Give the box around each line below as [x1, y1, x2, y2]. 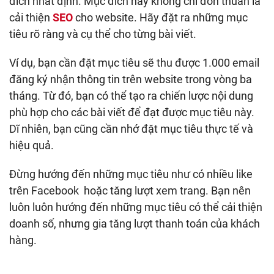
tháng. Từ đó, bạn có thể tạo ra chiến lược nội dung [9, 89, 253, 102]
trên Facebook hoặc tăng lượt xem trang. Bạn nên [9, 184, 251, 197]
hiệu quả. [9, 139, 54, 152]
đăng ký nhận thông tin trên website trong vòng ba [9, 73, 252, 86]
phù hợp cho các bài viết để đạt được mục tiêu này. [9, 106, 254, 119]
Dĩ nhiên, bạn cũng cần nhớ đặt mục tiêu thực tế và [9, 122, 253, 135]
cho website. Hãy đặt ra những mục [73, 11, 248, 24]
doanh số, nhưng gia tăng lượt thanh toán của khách [9, 217, 260, 230]
